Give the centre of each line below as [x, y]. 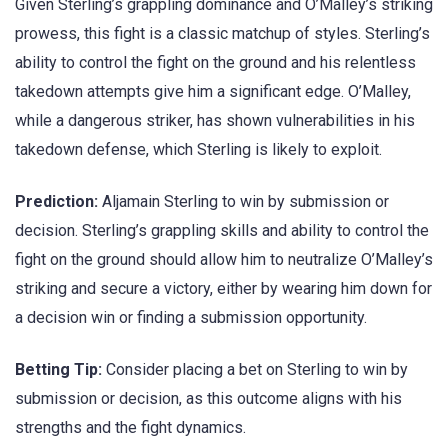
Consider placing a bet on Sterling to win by [255, 370]
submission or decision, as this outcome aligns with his [208, 399]
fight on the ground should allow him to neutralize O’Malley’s [224, 259]
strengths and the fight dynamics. [130, 428]
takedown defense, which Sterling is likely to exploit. [198, 149]
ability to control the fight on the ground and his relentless [215, 62]
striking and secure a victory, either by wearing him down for [223, 288]
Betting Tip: [58, 370]
